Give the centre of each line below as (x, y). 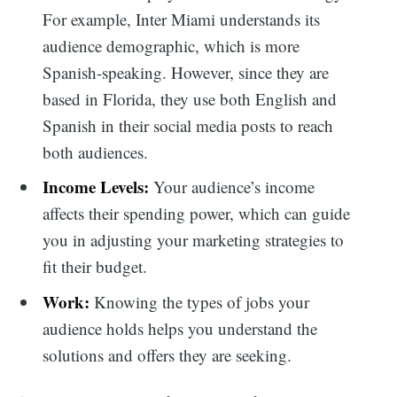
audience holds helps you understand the (180, 328)
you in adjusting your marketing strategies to (194, 240)
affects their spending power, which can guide (197, 214)
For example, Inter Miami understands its (182, 19)
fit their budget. (95, 267)
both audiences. (96, 152)
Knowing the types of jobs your (200, 301)
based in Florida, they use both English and (190, 98)
